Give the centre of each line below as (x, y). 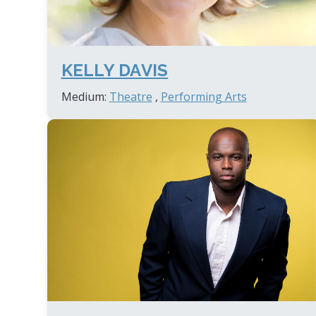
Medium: (85, 96)
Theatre (130, 96)
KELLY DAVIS (115, 70)
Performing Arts (203, 96)
